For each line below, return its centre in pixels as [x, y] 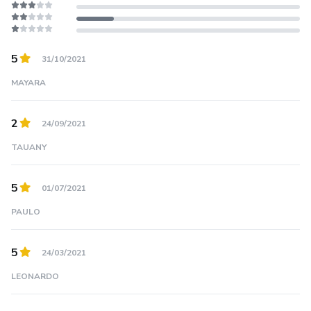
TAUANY [29, 148]
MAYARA [28, 83]
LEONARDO [35, 277]
